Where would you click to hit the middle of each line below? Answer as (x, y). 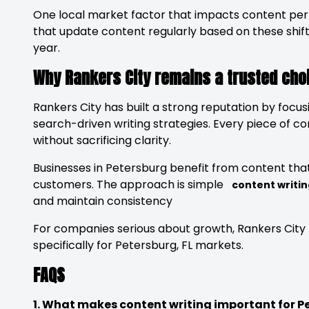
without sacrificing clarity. (102, 140)
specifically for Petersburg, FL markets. (138, 245)
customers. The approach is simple (132, 185)
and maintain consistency (104, 201)
